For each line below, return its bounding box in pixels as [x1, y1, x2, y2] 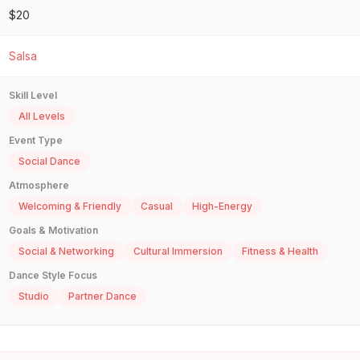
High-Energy [192, 200, 252, 213]
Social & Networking [18, 245, 114, 258]
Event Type [9, 134, 63, 147]
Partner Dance [68, 290, 137, 303]
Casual [141, 200, 173, 213]
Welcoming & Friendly [18, 200, 121, 213]
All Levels [18, 110, 65, 123]
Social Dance [18, 155, 80, 168]
